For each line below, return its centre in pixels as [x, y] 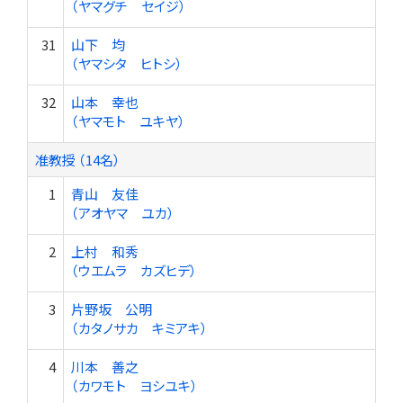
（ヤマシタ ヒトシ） [127, 63]
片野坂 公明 [112, 309]
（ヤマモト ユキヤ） [128, 121]
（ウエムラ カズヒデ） [134, 270]
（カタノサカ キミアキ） [139, 328]
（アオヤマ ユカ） [123, 213]
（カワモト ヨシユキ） [134, 385]
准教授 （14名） [78, 160]
